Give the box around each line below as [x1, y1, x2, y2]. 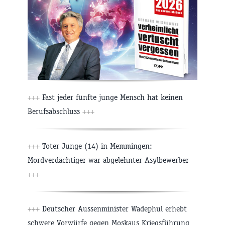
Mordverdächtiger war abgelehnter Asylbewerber [28, 155, 189, 165]
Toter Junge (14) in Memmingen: [40, 141, 152, 151]
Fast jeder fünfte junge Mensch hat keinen [40, 92, 183, 102]
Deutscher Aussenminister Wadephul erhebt [40, 204, 187, 214]
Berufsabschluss [28, 106, 82, 117]
